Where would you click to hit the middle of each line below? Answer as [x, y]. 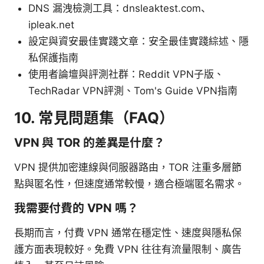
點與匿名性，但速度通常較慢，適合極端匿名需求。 [129, 184]
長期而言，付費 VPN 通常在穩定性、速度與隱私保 [128, 232]
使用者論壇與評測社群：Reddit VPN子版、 [126, 74]
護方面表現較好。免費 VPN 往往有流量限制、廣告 [128, 249]
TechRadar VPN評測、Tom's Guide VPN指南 [133, 90]
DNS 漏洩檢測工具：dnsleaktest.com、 [120, 8]
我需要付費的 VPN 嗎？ [76, 208]
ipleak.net [51, 24]
